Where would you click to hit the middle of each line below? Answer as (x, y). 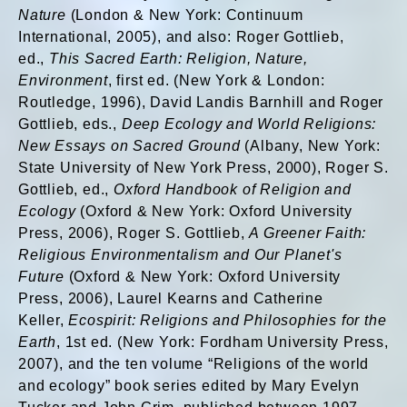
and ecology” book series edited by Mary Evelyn (189, 386)
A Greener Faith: (308, 233)
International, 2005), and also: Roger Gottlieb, (181, 37)
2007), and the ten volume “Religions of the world (194, 364)
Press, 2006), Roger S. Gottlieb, (134, 233)
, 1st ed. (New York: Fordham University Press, (223, 342)
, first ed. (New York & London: (216, 80)
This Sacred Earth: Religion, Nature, (179, 59)
